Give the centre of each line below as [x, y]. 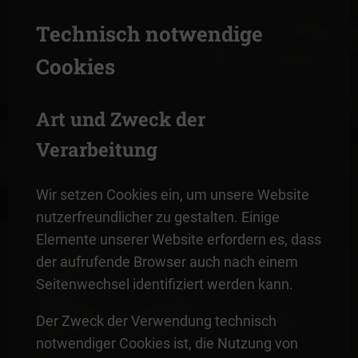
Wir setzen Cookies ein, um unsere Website [172, 194]
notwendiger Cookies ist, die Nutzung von [167, 343]
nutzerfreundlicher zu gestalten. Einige [157, 217]
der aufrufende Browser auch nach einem [167, 261]
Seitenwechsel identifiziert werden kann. [164, 284]
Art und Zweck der [120, 119]
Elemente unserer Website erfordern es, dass [178, 239]
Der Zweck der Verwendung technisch [156, 320]
